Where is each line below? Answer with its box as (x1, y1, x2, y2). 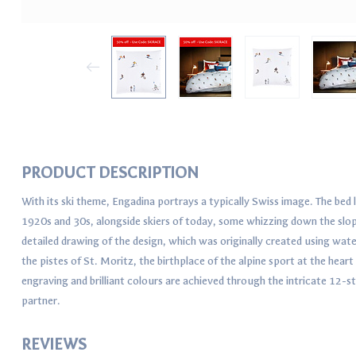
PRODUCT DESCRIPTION (21, 163, 199, 182)
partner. (21, 293, 60, 308)
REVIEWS (21, 335, 87, 354)
